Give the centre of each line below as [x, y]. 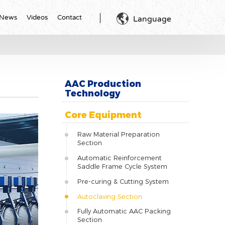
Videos [37, 17]
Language [152, 18]
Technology [92, 93]
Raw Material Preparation [118, 135]
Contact [70, 17]
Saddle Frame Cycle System [122, 167]
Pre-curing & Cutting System [123, 181]
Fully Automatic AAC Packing [124, 211]
